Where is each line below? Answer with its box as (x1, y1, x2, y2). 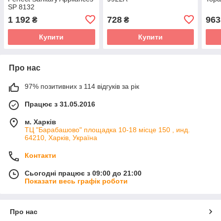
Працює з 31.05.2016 (25, 100, 95, 108)
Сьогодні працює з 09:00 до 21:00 (25, 169, 142, 177)
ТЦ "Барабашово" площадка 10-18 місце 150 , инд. (25, 125, 190, 134)
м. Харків (25, 117, 56, 126)
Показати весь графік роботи (25, 177, 128, 185)
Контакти (25, 151, 56, 159)
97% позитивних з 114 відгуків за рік (25, 82, 139, 90)
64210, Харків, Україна (25, 133, 97, 142)
